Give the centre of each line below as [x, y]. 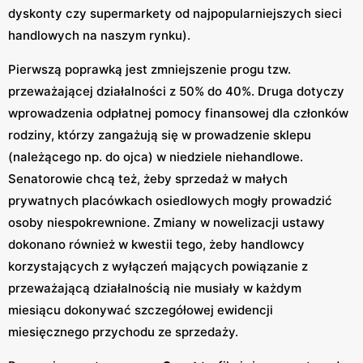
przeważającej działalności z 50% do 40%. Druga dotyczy [176, 91]
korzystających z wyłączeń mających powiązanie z [158, 266]
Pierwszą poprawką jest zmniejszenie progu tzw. [149, 69]
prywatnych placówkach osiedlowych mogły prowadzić [170, 200]
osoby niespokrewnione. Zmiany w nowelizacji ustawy [167, 222]
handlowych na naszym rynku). [99, 35]
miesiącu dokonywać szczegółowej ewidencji [141, 310]
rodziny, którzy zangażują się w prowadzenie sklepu [160, 135]
